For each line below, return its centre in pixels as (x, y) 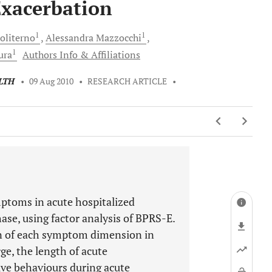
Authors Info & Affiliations (81, 55)
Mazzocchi (119, 38)
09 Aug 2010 (52, 81)
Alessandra (71, 38)
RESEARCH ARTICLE (127, 81)
